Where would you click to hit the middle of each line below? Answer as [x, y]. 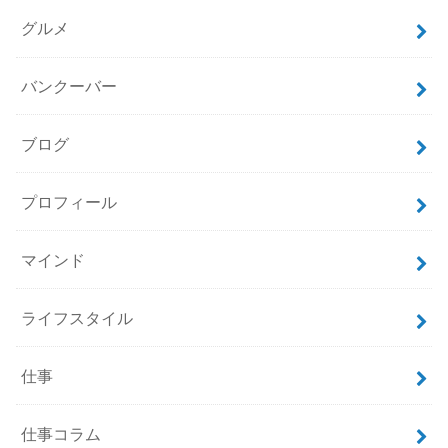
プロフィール [69, 201]
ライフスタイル [77, 317]
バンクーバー [69, 86]
